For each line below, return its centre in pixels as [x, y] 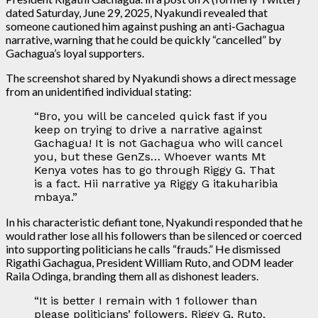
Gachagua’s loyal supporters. [75, 53]
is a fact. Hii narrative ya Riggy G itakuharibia [156, 183]
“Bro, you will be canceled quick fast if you [151, 116]
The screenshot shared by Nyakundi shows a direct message [151, 77]
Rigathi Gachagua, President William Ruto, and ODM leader [150, 262]
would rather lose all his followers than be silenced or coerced [154, 235]
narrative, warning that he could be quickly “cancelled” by [143, 39]
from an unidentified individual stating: [99, 91]
